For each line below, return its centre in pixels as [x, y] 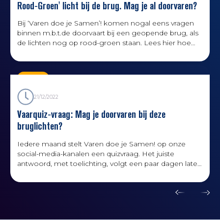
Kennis [33, 78]
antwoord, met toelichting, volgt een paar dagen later [108, 164]
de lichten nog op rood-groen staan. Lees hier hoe [104, 43]
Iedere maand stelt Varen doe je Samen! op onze [101, 144]
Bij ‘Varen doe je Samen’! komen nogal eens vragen [105, 23]
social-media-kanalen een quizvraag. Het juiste [96, 154]
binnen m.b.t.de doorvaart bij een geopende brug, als [108, 33]
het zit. [28, 53]
